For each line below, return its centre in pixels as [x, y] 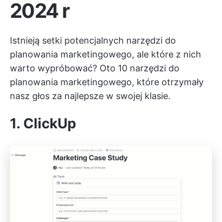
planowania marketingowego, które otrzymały [107, 82]
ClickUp [50, 123]
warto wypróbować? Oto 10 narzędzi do [95, 68]
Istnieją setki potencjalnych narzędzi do [93, 40]
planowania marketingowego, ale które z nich [106, 54]
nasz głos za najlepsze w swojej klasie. [90, 96]
